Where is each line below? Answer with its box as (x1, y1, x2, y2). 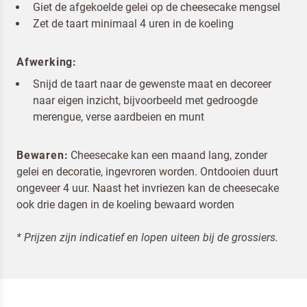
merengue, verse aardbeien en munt (33, 110, 204, 123)
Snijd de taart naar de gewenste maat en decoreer (33, 77, 271, 90)
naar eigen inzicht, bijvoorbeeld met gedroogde (33, 94, 258, 107)
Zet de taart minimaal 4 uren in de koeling (33, 17, 234, 30)
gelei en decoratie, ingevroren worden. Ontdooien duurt (16, 165, 278, 178)
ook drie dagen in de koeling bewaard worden (16, 198, 234, 211)
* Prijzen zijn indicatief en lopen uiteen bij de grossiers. (16, 231, 284, 244)
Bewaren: (16, 149, 69, 162)
